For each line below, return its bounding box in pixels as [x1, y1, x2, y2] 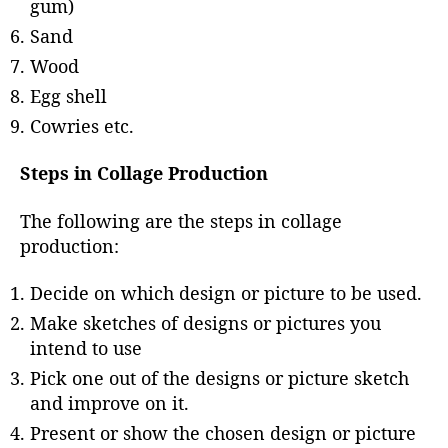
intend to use [30, 336, 142, 360]
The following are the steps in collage [20, 208, 342, 233]
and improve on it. [30, 391, 189, 415]
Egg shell [30, 83, 107, 108]
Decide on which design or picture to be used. [30, 281, 422, 305]
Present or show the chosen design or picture [30, 421, 416, 445]
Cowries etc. [30, 113, 134, 138]
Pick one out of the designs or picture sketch [30, 366, 409, 390]
